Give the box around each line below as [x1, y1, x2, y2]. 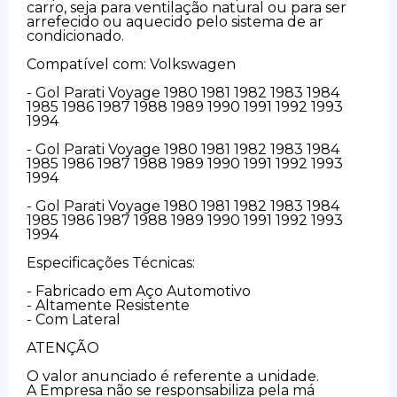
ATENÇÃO [27, 339, 99, 356]
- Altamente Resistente [27, 296, 190, 314]
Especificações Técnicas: [27, 253, 195, 271]
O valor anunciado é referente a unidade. [27, 367, 319, 385]
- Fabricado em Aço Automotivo [27, 282, 251, 300]
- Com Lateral [27, 310, 121, 328]
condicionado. [27, 27, 124, 44]
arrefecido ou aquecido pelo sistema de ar [27, 12, 323, 30]
